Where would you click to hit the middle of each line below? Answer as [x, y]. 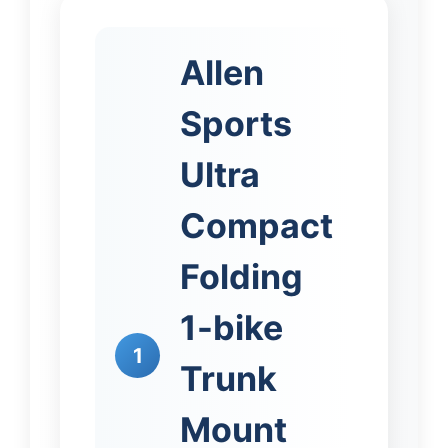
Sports [236, 124]
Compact [256, 226]
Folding [241, 277]
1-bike [231, 328]
